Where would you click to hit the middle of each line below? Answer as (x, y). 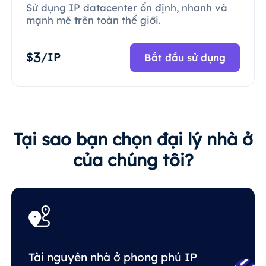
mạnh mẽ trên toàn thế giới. (94, 20)
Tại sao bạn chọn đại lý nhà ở (133, 139)
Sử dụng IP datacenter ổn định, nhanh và (127, 8)
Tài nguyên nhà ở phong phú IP (113, 257)
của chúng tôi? (133, 160)
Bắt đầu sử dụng (185, 57)
